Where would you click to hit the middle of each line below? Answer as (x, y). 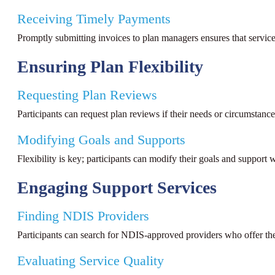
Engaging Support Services (117, 187)
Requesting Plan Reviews (87, 95)
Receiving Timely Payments (94, 19)
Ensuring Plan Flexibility (110, 66)
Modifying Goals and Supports (101, 140)
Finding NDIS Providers (83, 216)
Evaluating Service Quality (91, 261)
